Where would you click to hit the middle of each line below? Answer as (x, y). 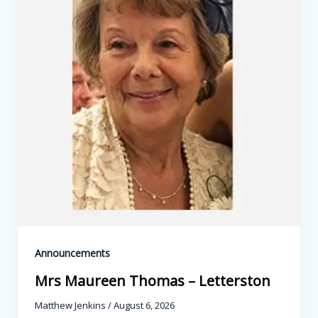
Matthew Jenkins (71, 305)
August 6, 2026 (144, 305)
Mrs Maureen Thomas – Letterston (152, 281)
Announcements (72, 253)
